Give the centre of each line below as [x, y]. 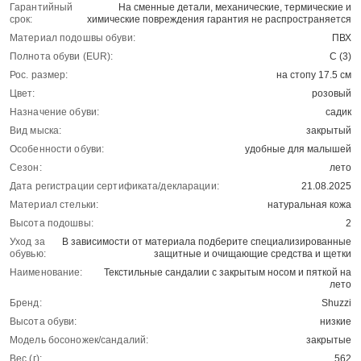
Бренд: [26, 303]
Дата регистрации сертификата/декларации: [114, 187]
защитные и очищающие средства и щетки [253, 254]
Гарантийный [41, 8]
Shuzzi [336, 303]
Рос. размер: [39, 75]
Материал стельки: [54, 205]
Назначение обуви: [55, 112]
